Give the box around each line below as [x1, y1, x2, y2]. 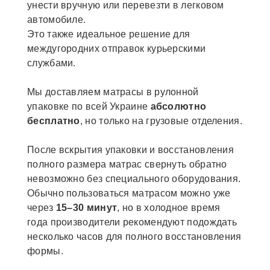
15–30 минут [55, 202, 118, 213]
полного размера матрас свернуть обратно [27, 159, 227, 170]
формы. [27, 246, 63, 257]
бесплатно [27, 116, 80, 127]
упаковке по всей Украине [27, 101, 151, 112]
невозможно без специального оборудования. [27, 174, 241, 184]
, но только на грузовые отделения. [80, 116, 242, 127]
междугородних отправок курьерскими [27, 43, 206, 54]
